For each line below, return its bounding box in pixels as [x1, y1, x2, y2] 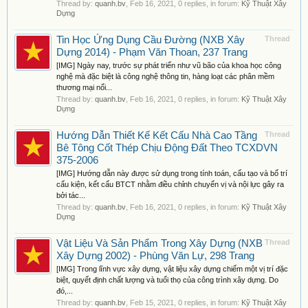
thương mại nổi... [56, 83, 112, 91]
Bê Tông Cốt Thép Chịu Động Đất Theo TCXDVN [56, 142, 278, 153]
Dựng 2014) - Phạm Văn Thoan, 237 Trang [56, 47, 247, 58]
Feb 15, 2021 [130, 298, 174, 307]
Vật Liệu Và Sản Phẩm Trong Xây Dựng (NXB [56, 238, 263, 249]
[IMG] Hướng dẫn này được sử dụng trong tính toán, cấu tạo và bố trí [56, 169, 287, 177]
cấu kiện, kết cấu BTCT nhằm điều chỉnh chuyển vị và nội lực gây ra [56, 180, 284, 188]
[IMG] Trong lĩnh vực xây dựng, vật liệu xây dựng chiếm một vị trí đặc [56, 265, 288, 273]
